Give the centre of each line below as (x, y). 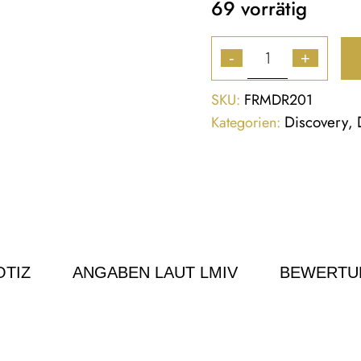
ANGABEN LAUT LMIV (155, 272)
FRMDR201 (279, 100)
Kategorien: (246, 122)
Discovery (317, 122)
